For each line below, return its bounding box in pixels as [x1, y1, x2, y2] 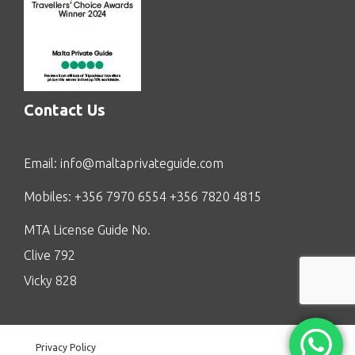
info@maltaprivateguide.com [60, 156, 223, 171]
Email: [24, 156, 60, 171]
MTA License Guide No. [24, 223, 151, 238]
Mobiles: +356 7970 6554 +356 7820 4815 [24, 189, 261, 204]
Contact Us [24, 101, 105, 120]
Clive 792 [24, 248, 75, 263]
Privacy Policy [36, 342, 96, 353]
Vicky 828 [24, 273, 77, 288]
